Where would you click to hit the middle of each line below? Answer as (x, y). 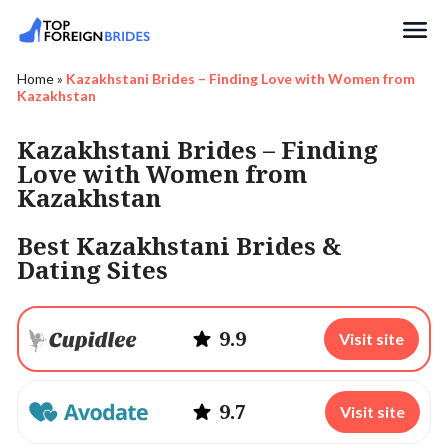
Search (67, 56)
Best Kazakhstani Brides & (179, 245)
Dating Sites (92, 269)
